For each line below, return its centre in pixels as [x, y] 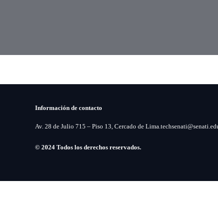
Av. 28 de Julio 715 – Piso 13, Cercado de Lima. [98, 126]
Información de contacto [69, 108]
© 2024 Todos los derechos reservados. [88, 147]
